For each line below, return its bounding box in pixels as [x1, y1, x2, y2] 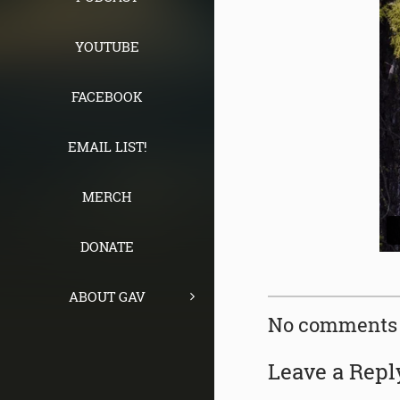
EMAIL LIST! [67, 137, 147, 156]
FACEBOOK [71, 87, 143, 106]
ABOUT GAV [69, 287, 146, 306]
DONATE [80, 237, 134, 256]
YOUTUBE [75, 37, 139, 56]
